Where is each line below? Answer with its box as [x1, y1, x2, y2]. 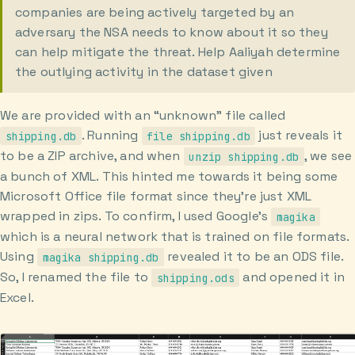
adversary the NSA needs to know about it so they [15, 23, 328, 40]
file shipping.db [147, 128, 250, 143]
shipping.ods [156, 270, 235, 285]
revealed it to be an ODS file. [164, 248, 344, 265]
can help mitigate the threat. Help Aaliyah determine [15, 43, 341, 60]
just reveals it [255, 127, 342, 144]
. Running [81, 127, 142, 144]
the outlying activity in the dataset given [15, 63, 273, 80]
